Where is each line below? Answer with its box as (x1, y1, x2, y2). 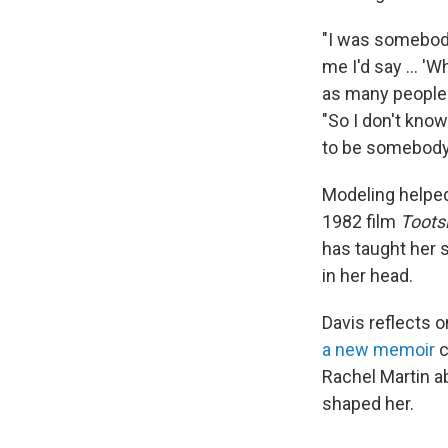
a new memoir (322, 339, 435, 360)
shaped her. (322, 393, 414, 414)
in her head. (322, 265, 413, 286)
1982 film (322, 211, 400, 232)
